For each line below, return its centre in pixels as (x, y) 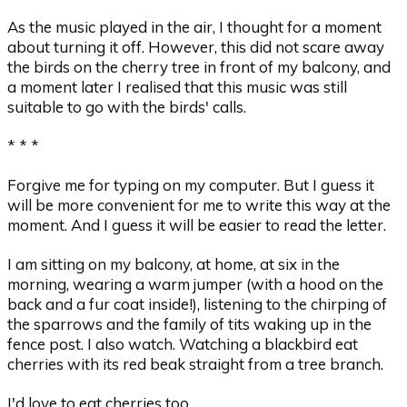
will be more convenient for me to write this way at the (199, 204)
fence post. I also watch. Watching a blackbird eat (183, 344)
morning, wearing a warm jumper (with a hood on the (196, 284)
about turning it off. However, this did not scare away (196, 46)
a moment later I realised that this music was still (178, 86)
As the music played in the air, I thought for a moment (195, 26)
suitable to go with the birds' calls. (127, 106)
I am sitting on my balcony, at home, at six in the (174, 264)
